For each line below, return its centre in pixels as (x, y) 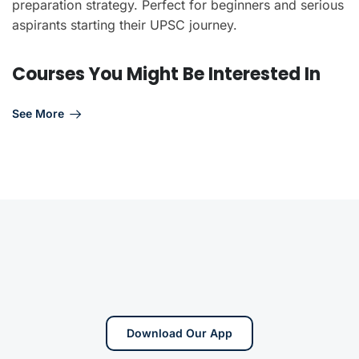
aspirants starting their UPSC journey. (125, 24)
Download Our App (179, 333)
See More (38, 113)
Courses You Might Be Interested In (166, 74)
